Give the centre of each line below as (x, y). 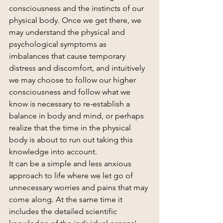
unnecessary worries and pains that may (79, 187)
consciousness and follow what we (71, 92)
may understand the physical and (68, 32)
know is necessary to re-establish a (70, 104)
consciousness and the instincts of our (77, 8)
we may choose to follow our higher (73, 80)
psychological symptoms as (59, 44)
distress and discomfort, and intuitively (78, 68)
